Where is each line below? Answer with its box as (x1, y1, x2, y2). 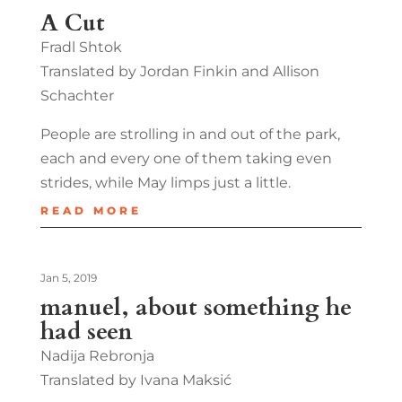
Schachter (39, 86, 114, 104)
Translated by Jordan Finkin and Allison (39, 62, 319, 80)
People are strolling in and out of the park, (39, 125, 340, 143)
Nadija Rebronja (39, 346, 154, 364)
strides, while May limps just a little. (39, 173, 291, 191)
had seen (39, 315, 133, 347)
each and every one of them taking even (39, 149, 332, 167)
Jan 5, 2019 (39, 270, 97, 284)
